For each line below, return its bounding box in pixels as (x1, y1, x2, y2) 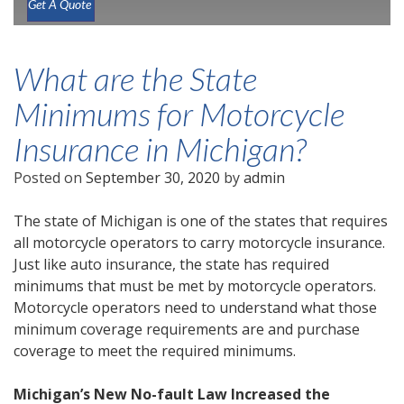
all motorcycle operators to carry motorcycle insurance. (14, 233, 385, 253)
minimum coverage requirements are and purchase (14, 319, 360, 340)
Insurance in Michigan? (14, 129, 306, 170)
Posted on (14, 168, 86, 188)
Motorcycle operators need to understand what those (14, 298, 377, 318)
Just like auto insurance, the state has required (14, 254, 329, 275)
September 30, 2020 (86, 168, 220, 188)
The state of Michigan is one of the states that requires (14, 211, 388, 232)
